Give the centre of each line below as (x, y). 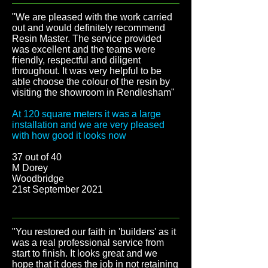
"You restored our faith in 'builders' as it (94, 232)
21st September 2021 (57, 189)
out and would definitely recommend (89, 28)
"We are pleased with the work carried (92, 17)
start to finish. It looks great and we (85, 253)
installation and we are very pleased (88, 125)
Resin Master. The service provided (87, 39)
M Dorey (30, 168)
